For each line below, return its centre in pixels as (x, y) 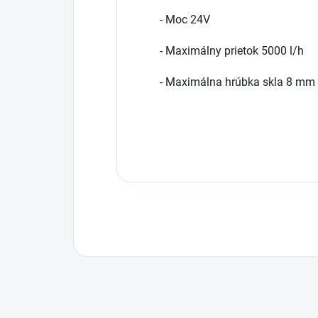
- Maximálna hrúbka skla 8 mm (237, 82)
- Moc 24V (185, 20)
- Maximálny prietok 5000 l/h (232, 51)
